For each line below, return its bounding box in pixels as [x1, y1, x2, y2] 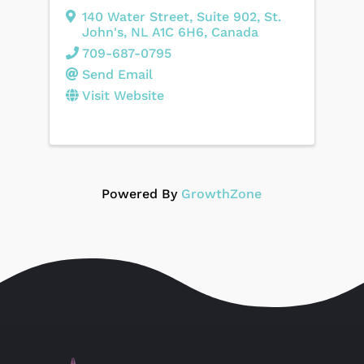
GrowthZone [181, 185, 262, 201]
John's [81, 24, 123, 40]
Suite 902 [196, 8, 257, 24]
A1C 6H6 [151, 24, 204, 40]
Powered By [102, 185, 182, 201]
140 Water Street [81, 8, 189, 24]
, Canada [203, 24, 258, 40]
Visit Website [81, 87, 164, 103]
